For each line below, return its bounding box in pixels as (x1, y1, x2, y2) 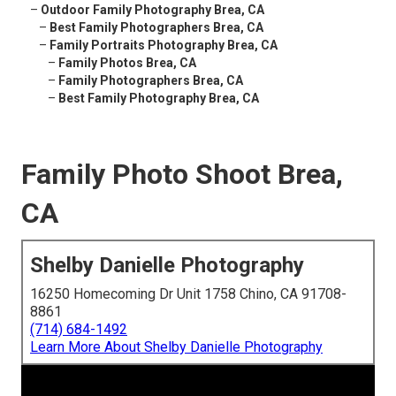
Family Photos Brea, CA (58, 56, 196, 71)
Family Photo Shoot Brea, (21, 157, 343, 192)
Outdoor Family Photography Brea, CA (41, 3, 264, 18)
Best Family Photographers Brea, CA (49, 20, 263, 35)
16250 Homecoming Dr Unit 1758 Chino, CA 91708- (30, 286, 346, 303)
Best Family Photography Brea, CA (58, 91, 259, 106)
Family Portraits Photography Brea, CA (49, 38, 278, 53)
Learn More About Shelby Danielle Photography (30, 339, 323, 356)
